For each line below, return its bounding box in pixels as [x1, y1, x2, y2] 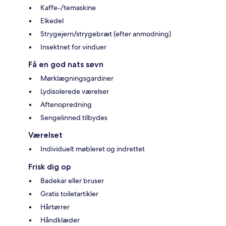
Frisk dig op [28, 161, 71, 172]
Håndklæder [40, 215, 80, 224]
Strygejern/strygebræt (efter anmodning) [40, 29, 171, 38]
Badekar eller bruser [40, 176, 104, 185]
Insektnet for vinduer [40, 42, 106, 51]
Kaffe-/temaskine [40, 3, 96, 12]
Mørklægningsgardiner [40, 73, 114, 83]
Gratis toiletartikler [40, 189, 98, 198]
